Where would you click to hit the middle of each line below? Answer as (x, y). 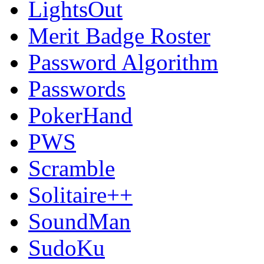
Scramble (72, 169)
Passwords (77, 89)
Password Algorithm (123, 62)
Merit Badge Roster (119, 36)
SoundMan (80, 222)
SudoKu (67, 248)
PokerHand (80, 115)
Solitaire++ (80, 195)
